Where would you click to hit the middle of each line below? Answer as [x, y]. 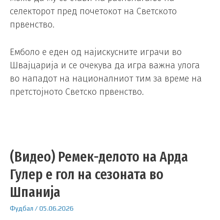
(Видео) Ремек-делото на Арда [99, 157]
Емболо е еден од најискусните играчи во [96, 52]
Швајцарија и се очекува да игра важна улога [105, 66]
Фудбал [22, 208]
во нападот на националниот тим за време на [106, 79]
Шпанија [35, 192]
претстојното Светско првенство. [77, 92]
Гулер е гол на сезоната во [87, 175]
